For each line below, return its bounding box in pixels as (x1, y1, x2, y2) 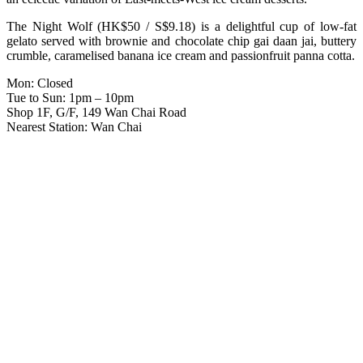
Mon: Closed (6, 75, 73, 90)
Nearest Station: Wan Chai (6, 119, 142, 134)
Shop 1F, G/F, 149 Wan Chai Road (6, 105, 186, 119)
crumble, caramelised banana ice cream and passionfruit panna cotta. (6, 48, 355, 62)
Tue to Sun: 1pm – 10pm (6, 90, 134, 105)
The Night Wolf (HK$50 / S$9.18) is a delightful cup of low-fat (6, 19, 357, 33)
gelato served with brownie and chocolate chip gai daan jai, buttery (6, 33, 357, 48)
